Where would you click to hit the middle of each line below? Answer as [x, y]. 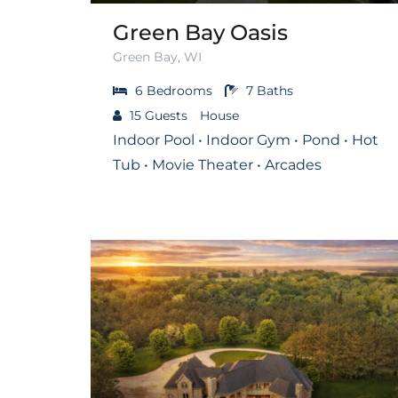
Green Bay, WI [157, 56]
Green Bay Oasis [200, 32]
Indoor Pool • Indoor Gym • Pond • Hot [246, 139]
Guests [166, 115]
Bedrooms [179, 90]
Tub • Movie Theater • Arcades [217, 164]
